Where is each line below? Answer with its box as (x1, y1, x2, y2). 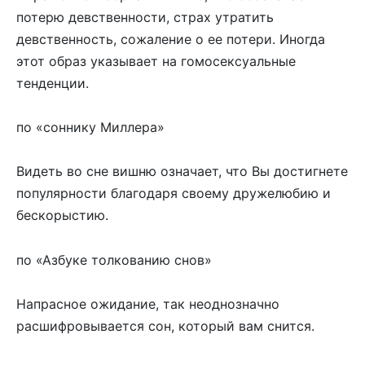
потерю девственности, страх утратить (16, 9, 274, 25)
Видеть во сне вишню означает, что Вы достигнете (16, 163, 348, 180)
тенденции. (16, 75, 89, 91)
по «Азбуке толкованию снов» (16, 251, 212, 268)
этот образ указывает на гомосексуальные (16, 53, 296, 69)
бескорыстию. (16, 207, 112, 224)
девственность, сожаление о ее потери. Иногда (16, 31, 325, 47)
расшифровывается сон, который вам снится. (16, 317, 314, 334)
